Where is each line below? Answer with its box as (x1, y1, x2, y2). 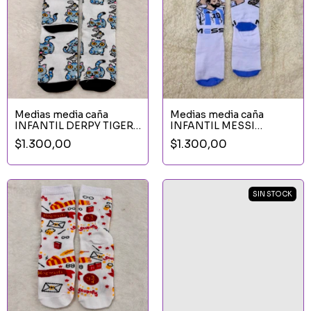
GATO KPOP (15, 130, 75, 143)
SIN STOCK (253, 189, 292, 199)
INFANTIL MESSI (170, 119, 255, 132)
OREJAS (170, 130, 212, 143)
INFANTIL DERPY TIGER (15, 119, 133, 132)
